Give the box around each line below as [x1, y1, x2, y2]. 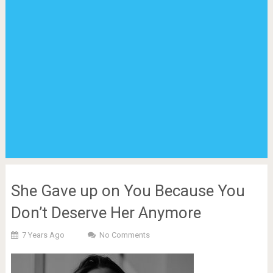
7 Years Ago [21, 230, 65, 239]
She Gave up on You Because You [10, 182, 245, 200]
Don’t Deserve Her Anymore [10, 204, 201, 222]
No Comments [99, 230, 150, 239]
